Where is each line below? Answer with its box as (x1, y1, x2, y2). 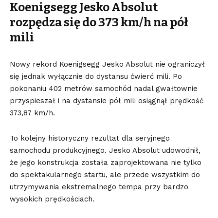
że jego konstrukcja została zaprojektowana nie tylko (10, 158, 201, 167)
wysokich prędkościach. (10, 195, 94, 204)
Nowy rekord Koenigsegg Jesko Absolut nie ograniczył (10, 60, 205, 69)
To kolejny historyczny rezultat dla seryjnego (10, 134, 170, 143)
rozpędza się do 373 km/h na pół (10, 16, 188, 30)
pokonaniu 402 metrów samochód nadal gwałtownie (10, 84, 198, 93)
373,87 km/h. (10, 109, 55, 118)
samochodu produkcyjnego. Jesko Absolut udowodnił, (10, 146, 200, 155)
